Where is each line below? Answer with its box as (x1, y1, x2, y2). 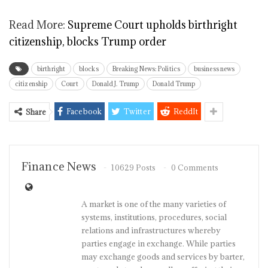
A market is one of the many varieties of (81, 199, 226, 209)
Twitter (124, 106, 151, 116)
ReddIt (173, 106, 199, 116)
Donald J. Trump (92, 80, 139, 88)
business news (193, 65, 235, 73)
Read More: (9, 18, 68, 32)
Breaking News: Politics (112, 65, 180, 73)
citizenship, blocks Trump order (9, 35, 166, 48)
